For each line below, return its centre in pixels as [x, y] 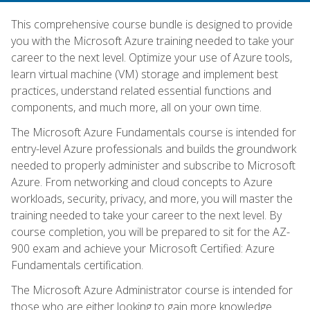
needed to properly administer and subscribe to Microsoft [153, 165]
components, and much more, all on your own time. [136, 107]
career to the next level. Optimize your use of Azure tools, [152, 57]
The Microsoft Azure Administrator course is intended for [152, 290]
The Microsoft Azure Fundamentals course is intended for [154, 132]
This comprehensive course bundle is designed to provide [152, 24]
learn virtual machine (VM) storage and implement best [145, 74]
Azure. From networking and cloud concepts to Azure [142, 182]
